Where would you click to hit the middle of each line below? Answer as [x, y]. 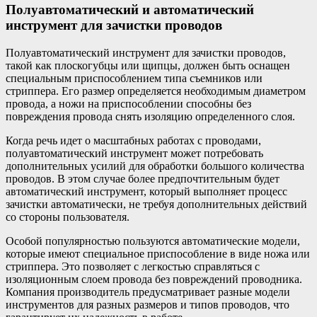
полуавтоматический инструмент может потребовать [134, 154]
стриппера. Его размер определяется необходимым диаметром [156, 91]
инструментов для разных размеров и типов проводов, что [148, 305]
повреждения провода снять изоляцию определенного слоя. [150, 117]
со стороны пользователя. [68, 217]
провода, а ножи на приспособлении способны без [128, 104]
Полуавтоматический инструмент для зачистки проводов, [146, 53]
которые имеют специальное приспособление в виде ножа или [158, 254]
